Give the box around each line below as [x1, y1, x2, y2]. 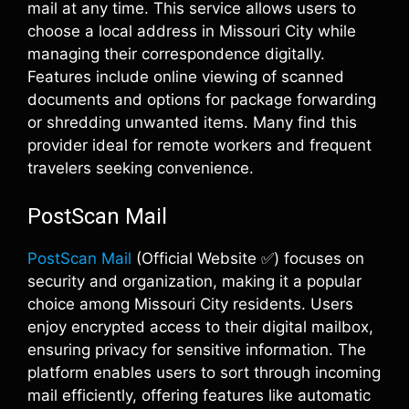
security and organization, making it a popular [27, 271, 362, 290]
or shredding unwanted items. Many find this [27, 113, 357, 131]
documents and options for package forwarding [27, 90, 376, 109]
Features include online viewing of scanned [27, 68, 344, 86]
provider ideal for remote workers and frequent [27, 136, 372, 154]
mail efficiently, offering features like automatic [27, 385, 371, 404]
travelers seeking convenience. [27, 159, 254, 177]
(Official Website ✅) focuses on [131, 248, 364, 267]
